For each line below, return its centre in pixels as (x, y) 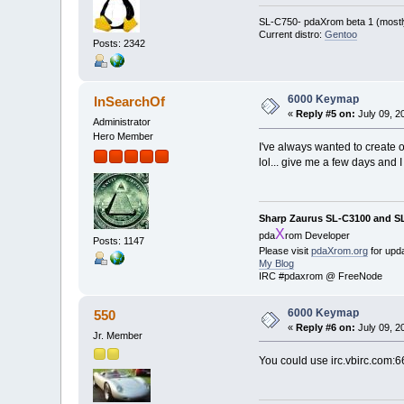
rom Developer (317, 235)
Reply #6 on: (326, 327)
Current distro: (291, 35)
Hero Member (124, 137)
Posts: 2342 (119, 44)
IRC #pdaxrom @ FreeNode (320, 275)
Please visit (285, 250)
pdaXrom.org (339, 250)
